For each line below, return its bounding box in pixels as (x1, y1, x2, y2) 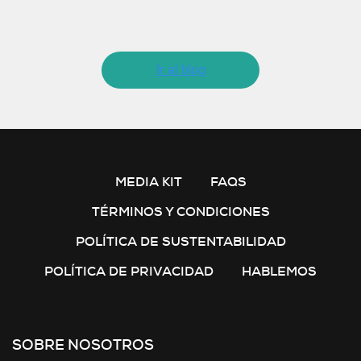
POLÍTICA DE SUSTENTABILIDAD (75, 233, 286, 250)
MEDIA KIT (114, 173, 182, 190)
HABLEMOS (242, 263, 317, 280)
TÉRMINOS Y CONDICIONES (91, 203, 270, 220)
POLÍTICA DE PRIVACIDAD (44, 263, 214, 280)
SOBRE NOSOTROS (12, 335, 154, 355)
